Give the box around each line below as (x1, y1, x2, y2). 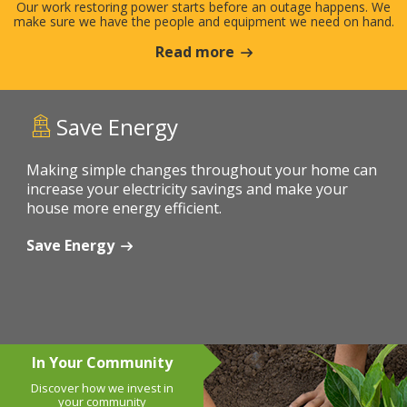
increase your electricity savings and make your (26, 178, 348, 199)
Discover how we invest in (30, 379, 174, 396)
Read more (154, 41, 234, 62)
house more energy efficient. (26, 197, 222, 218)
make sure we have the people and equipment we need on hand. (13, 12, 394, 30)
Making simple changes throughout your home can (26, 159, 377, 180)
